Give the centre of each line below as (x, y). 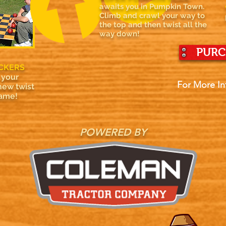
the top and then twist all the (153, 25)
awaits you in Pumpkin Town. (153, 7)
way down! (120, 34)
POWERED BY (113, 132)
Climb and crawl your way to (152, 16)
